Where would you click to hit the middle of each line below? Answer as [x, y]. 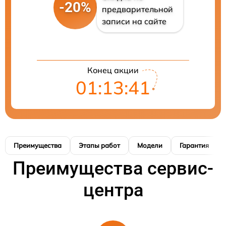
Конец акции [113, 70]
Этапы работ [99, 145]
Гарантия [194, 145]
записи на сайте [134, 21]
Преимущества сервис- [113, 168]
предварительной [137, 9]
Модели [150, 145]
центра [113, 190]
